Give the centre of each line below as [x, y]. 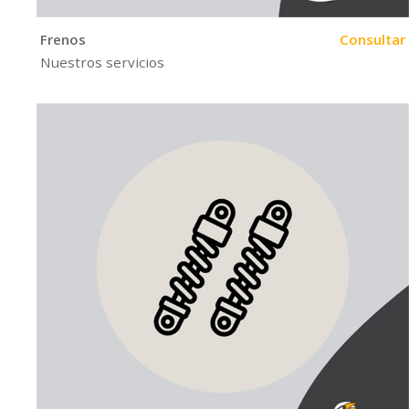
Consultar [373, 39]
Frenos [63, 39]
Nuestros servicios [103, 63]
